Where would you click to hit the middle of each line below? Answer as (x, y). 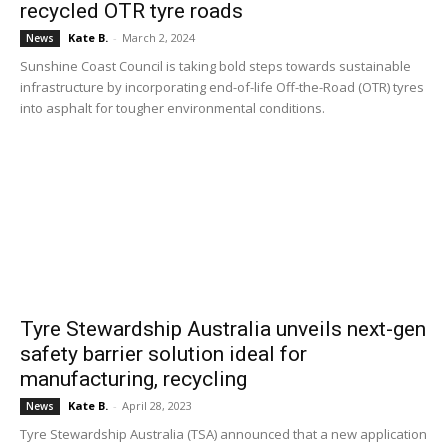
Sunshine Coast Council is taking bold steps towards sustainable (215, 66)
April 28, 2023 (157, 405)
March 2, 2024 (158, 37)
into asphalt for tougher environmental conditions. (172, 108)
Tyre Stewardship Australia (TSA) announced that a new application (223, 434)
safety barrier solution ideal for (163, 354)
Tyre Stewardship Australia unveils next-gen (223, 329)
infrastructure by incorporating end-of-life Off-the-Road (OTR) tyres (222, 87)
